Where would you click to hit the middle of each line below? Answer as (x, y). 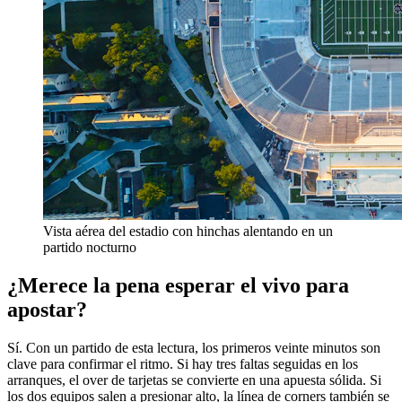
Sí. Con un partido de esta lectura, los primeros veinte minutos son (194, 348)
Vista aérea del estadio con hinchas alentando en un (188, 232)
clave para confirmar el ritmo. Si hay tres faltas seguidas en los (183, 364)
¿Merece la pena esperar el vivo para (178, 286)
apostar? (47, 310)
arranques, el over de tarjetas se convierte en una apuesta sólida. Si (194, 380)
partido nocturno (90, 248)
